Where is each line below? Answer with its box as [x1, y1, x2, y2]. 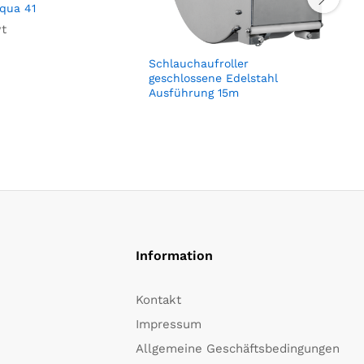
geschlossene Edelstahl [149, 71, 278, 85]
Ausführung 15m [149, 86, 239, 100]
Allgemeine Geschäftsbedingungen [136, 341, 340, 357]
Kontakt [136, 292, 181, 308]
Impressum [136, 317, 201, 332]
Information [136, 248, 213, 264]
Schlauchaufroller [149, 57, 249, 71]
